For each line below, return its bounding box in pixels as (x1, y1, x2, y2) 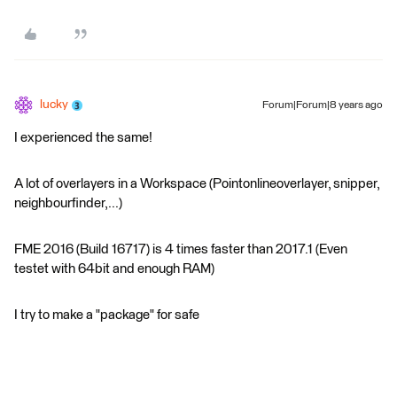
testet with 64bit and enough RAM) (14, 262, 214, 276)
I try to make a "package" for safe (14, 308, 199, 322)
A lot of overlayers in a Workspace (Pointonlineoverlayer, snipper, (14, 177, 379, 191)
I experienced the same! (14, 131, 152, 144)
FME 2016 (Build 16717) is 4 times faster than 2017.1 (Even (14, 243, 347, 256)
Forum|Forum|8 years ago (262, 100, 383, 111)
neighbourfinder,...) (14, 197, 122, 210)
